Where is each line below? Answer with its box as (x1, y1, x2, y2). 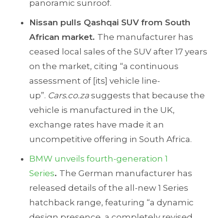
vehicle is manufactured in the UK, (29, 105, 175, 115)
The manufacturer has (97, 32, 193, 42)
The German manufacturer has (59, 168, 192, 178)
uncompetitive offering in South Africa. (29, 134, 192, 144)
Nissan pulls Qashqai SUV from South (29, 18, 190, 27)
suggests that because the (89, 91, 205, 100)
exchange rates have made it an (29, 120, 164, 129)
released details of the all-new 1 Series (29, 183, 188, 193)
